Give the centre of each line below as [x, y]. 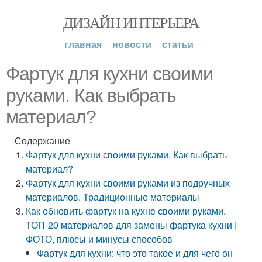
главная [83, 44]
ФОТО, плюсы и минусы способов [99, 239]
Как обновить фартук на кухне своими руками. [126, 211]
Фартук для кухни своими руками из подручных [128, 183]
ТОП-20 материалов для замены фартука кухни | [132, 225]
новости [132, 44]
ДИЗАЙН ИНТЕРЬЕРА [131, 22]
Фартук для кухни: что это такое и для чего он [135, 253]
